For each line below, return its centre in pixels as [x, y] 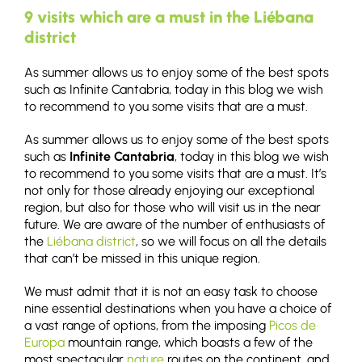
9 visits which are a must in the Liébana [169, 17]
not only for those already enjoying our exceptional [169, 191]
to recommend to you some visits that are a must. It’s [175, 174]
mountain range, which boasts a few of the [189, 343]
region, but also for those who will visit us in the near [173, 208]
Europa [44, 343]
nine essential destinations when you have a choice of [178, 309]
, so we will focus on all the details [231, 242]
